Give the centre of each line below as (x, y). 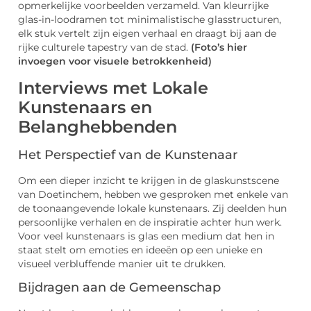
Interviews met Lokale (113, 87)
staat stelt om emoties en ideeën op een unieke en (140, 250)
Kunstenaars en (85, 107)
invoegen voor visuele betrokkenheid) (115, 61)
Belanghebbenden (98, 126)
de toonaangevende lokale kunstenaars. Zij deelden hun (152, 208)
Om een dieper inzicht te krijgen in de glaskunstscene (149, 180)
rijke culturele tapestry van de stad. (104, 48)
